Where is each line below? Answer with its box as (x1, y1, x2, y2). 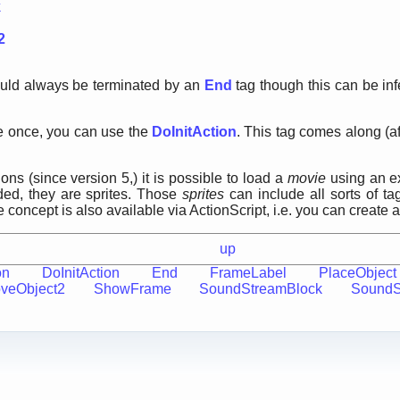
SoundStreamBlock (199, 281, 323, 296)
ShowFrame (93, 281, 171, 296)
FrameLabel (210, 265, 287, 280)
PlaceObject (319, 265, 396, 280)
